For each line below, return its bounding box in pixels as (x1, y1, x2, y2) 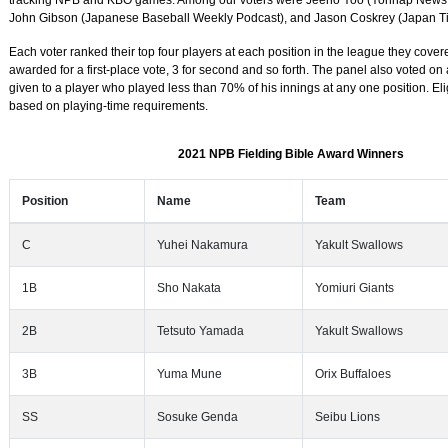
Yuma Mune (157, 367, 222, 381)
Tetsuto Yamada (157, 324, 244, 338)
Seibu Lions (315, 410, 380, 424)
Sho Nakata (157, 281, 221, 295)
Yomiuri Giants (315, 281, 394, 295)
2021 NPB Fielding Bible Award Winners (177, 147, 404, 161)
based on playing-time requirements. (9, 99, 208, 113)
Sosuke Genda (157, 410, 238, 424)
